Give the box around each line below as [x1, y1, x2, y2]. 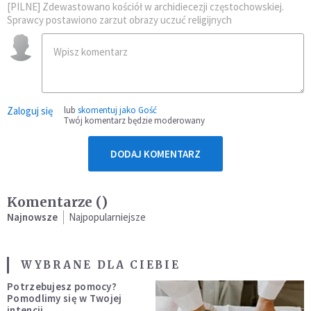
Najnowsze [7, 210, 58, 224]
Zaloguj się [7, 103, 53, 117]
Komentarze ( [7, 193, 101, 210]
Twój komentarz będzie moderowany [64, 114, 205, 126]
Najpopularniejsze [69, 210, 146, 224]
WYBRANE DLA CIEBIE [21, 258, 180, 271]
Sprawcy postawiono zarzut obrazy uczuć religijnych [7, 12, 232, 26]
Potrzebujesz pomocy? [7, 279, 117, 293]
